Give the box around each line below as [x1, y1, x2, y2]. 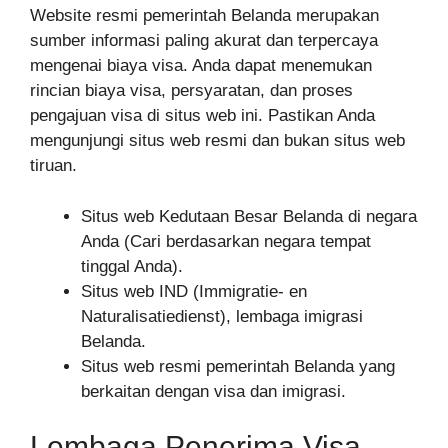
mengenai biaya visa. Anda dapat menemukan [30, 56, 372, 76]
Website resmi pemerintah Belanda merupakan [30, 6, 379, 26]
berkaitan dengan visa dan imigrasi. [81, 381, 346, 401]
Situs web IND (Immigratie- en [81, 281, 307, 301]
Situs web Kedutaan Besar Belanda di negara [81, 206, 417, 226]
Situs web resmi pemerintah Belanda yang [81, 356, 395, 376]
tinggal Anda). [81, 256, 183, 276]
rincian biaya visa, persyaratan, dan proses [30, 81, 353, 101]
